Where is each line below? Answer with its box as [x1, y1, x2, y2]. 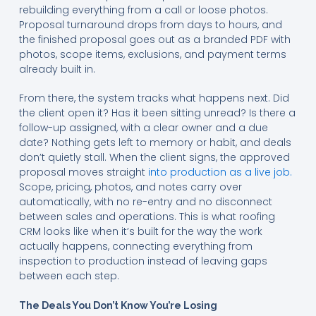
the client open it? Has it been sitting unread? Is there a [18, 105, 296, 120]
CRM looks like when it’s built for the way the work [18, 224, 262, 238]
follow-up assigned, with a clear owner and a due [18, 120, 268, 135]
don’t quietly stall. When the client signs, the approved [18, 150, 290, 164]
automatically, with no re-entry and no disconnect [18, 194, 272, 209]
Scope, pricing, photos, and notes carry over [18, 179, 242, 194]
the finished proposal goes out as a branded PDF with [18, 32, 291, 47]
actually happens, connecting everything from [18, 238, 253, 253]
